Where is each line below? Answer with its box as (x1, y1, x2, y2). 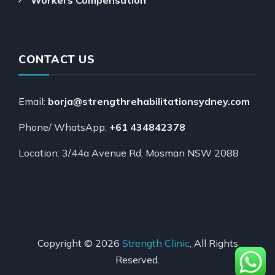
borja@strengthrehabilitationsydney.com (48, 95, 250, 107)
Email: (18, 95, 48, 107)
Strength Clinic (122, 236, 190, 249)
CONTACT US (18, 52, 95, 67)
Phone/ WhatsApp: (18, 120, 109, 133)
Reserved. (115, 253, 160, 266)
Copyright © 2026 (37, 236, 122, 249)
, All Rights (189, 236, 238, 249)
